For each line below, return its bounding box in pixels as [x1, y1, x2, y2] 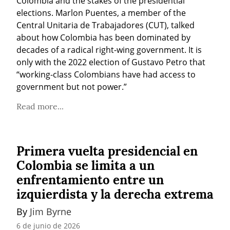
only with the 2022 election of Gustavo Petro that [16, 56, 205, 68]
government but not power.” [16, 81, 127, 93]
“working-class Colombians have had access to [16, 69, 196, 81]
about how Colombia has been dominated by [16, 32, 190, 44]
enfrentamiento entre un [16, 172, 164, 188]
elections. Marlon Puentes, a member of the [16, 7, 186, 19]
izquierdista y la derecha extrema [16, 186, 214, 203]
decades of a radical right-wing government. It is [16, 44, 202, 56]
